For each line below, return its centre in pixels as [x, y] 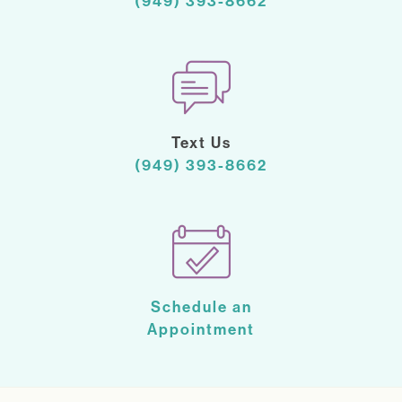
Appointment [201, 330]
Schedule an [201, 307]
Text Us [201, 143]
